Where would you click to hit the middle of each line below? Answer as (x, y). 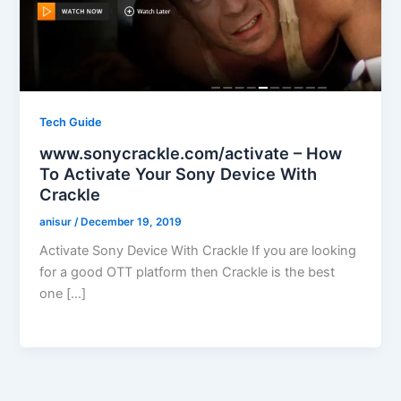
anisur (57, 222)
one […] (63, 294)
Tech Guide (71, 122)
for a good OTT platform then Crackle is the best (188, 273)
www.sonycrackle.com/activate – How (191, 153)
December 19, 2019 (132, 222)
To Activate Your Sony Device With (179, 173)
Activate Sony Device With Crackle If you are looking (198, 251)
